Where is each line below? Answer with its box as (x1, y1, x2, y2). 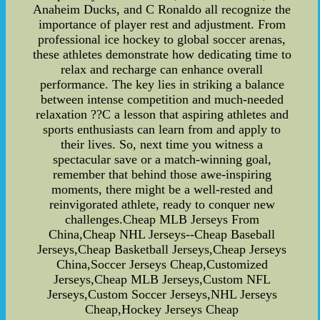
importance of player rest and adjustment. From (38, 17, 286, 32)
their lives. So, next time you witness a (61, 137, 264, 152)
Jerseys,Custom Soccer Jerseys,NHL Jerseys (46, 287, 277, 302)
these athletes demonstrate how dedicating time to (32, 47, 291, 62)
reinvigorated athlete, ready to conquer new (49, 197, 275, 212)
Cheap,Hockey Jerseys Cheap (85, 302, 239, 317)
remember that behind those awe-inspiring (52, 167, 271, 182)
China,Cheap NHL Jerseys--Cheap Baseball (49, 227, 276, 242)
